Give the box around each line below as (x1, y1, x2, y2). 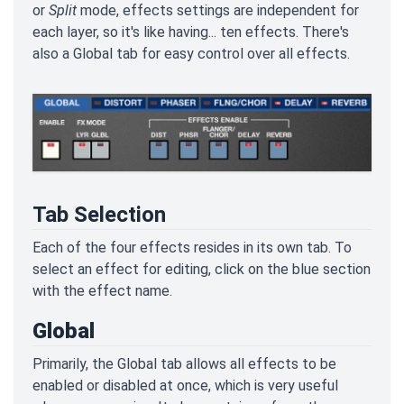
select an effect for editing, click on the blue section (32, 260, 371, 278)
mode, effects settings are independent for (77, 2, 359, 19)
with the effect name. (32, 281, 172, 299)
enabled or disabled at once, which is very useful (32, 376, 338, 394)
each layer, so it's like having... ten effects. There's (32, 23, 349, 41)
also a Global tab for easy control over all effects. (32, 45, 350, 62)
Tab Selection (32, 201, 166, 227)
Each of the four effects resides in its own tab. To (32, 238, 352, 256)
